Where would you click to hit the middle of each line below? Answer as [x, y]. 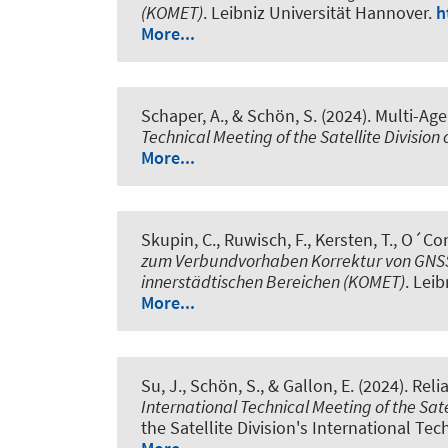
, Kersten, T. [350, 240]
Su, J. [161, 385]
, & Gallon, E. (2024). [336, 385]
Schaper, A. [182, 116]
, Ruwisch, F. [261, 240]
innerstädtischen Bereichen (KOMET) [273, 282]
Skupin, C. [178, 240]
